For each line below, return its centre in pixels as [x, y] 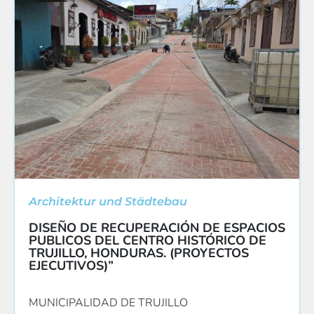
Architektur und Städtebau [108, 202]
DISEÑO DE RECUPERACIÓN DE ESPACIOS [157, 228]
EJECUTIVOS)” [71, 266]
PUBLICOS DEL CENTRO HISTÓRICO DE [148, 241]
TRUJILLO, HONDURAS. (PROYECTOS [139, 253]
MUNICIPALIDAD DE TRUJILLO [108, 303]
